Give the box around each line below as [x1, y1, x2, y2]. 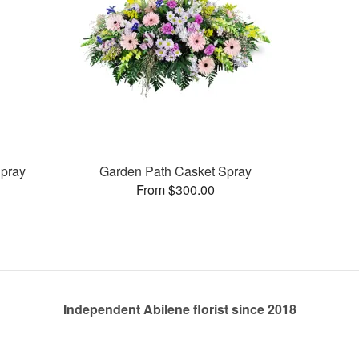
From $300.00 [136, 179, 216, 199]
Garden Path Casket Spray [99, 161, 252, 180]
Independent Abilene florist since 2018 [63, 300, 296, 318]
